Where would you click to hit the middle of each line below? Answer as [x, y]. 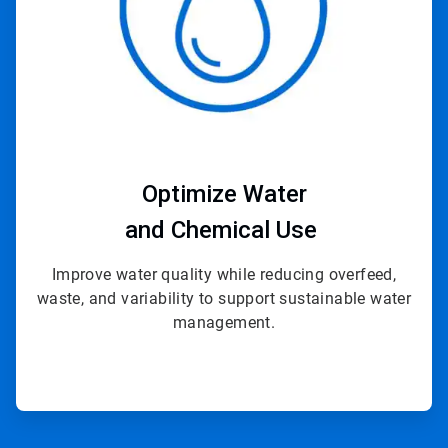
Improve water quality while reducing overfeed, [224, 274]
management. [224, 322]
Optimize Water [224, 193]
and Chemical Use [224, 229]
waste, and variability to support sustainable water [224, 298]
